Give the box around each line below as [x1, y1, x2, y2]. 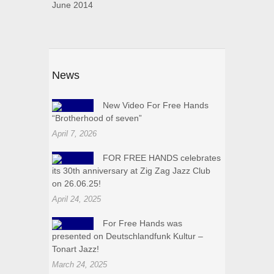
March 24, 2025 [52, 260, 107, 270]
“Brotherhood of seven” [52, 113, 142, 124]
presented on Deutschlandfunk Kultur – [52, 231, 203, 242]
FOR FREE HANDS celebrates [103, 153, 221, 163]
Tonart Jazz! [52, 244, 99, 254]
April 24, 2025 [52, 194, 101, 204]
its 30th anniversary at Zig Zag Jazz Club [52, 166, 210, 176]
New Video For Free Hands [103, 100, 209, 111]
